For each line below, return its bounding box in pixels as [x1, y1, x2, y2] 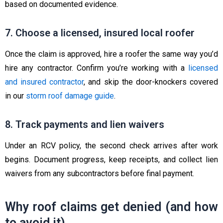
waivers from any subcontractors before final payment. [5, 168, 194, 178]
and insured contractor [5, 77, 84, 87]
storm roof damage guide [26, 91, 114, 101]
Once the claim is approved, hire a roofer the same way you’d [5, 49, 218, 59]
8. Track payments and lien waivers [5, 118, 164, 130]
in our [5, 91, 26, 101]
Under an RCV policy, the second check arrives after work [5, 140, 218, 150]
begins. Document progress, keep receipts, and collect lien [5, 154, 218, 164]
